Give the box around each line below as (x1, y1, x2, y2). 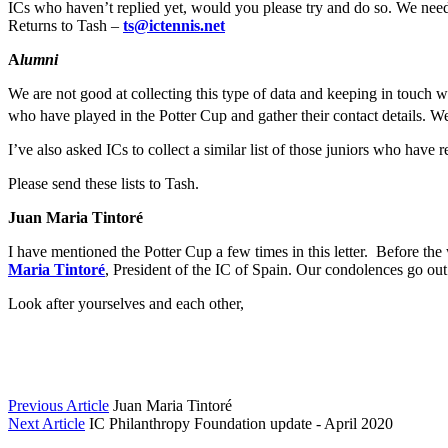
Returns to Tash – (8, 16, 123, 34)
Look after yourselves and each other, (8, 294, 244, 312)
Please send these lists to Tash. (8, 174, 199, 192)
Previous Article (8, 396, 109, 414)
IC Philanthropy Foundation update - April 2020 (89, 414, 393, 432)
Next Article (8, 414, 85, 432)
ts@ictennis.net (123, 16, 225, 34)
